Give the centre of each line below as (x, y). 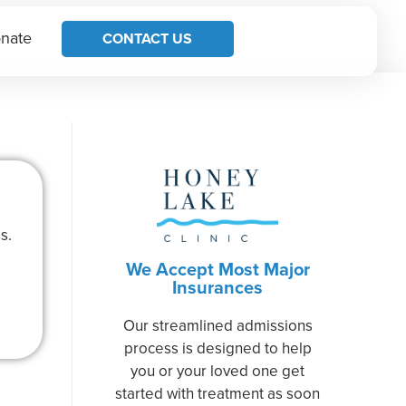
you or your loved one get (217, 370)
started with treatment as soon (217, 393)
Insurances (217, 286)
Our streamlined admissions (217, 325)
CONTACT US (148, 38)
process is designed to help (217, 348)
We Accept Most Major (217, 268)
